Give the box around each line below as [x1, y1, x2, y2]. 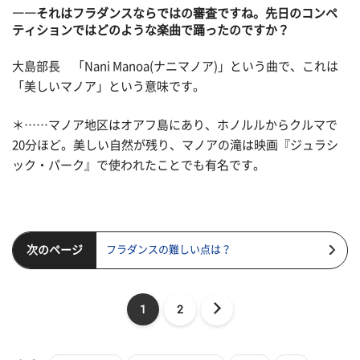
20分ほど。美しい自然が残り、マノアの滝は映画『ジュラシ [12, 138, 338, 151]
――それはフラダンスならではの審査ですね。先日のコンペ [12, 6, 337, 19]
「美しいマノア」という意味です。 [12, 80, 205, 93]
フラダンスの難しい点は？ [106, 244, 231, 256]
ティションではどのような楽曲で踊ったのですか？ [12, 23, 289, 36]
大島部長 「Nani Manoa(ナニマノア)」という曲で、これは [12, 60, 338, 73]
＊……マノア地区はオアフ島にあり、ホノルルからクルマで [12, 118, 337, 131]
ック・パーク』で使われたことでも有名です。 [12, 158, 265, 171]
